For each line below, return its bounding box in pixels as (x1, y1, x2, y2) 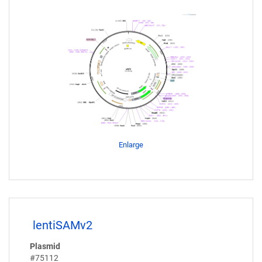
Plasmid (30, 242, 60, 251)
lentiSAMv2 (33, 218, 92, 232)
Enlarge (119, 140, 143, 149)
